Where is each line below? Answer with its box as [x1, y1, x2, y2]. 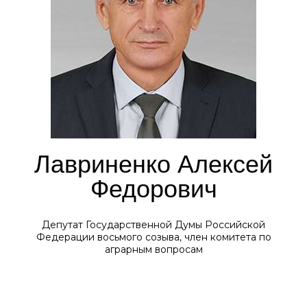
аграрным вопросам [104, 243, 203, 256]
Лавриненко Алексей [34, 150, 273, 178]
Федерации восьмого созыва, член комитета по [36, 231, 271, 243]
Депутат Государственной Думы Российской [42, 219, 265, 231]
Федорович [90, 175, 217, 203]
